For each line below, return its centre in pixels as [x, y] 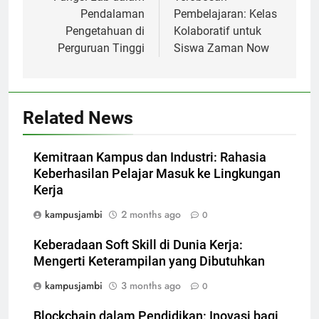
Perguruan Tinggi [101, 48]
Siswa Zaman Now [221, 48]
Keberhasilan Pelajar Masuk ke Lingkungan [157, 174]
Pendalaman [113, 14]
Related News [78, 118]
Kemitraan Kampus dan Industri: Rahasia [150, 158]
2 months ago [151, 215]
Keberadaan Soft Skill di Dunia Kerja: [138, 245]
